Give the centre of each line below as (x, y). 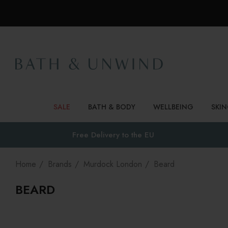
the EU (142, 135)
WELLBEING (173, 107)
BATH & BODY (112, 107)
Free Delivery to (102, 135)
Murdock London (113, 164)
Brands (60, 164)
